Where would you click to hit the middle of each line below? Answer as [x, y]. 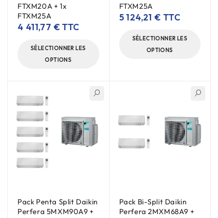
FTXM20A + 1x [42, 6]
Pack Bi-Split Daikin [153, 201]
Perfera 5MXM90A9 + [56, 211]
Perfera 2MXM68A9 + [157, 211]
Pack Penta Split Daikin [58, 201]
